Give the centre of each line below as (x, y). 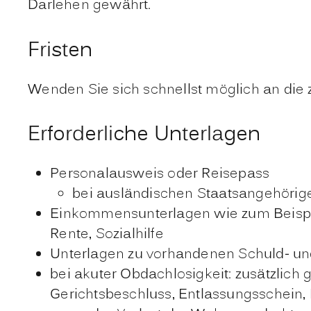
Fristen (60, 51)
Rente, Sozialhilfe (107, 234)
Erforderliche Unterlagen (144, 135)
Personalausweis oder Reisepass (160, 174)
